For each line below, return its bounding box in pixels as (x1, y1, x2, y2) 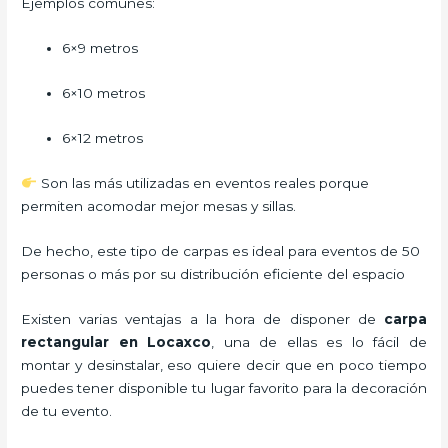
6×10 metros (62, 85, 146, 102)
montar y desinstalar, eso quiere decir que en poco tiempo (21, 356, 427, 373)
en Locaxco (109, 333, 212, 350)
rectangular (21, 333, 110, 350)
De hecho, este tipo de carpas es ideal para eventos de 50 (21, 242, 421, 259)
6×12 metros (62, 130, 144, 147)
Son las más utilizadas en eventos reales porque (36, 174, 369, 191)
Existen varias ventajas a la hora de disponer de (21, 310, 384, 327)
